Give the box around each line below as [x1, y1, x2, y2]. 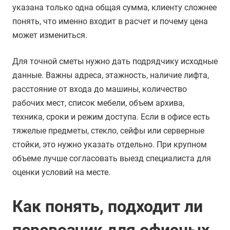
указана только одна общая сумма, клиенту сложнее [12, 3, 217, 13]
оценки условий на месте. [12, 167, 110, 178]
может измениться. [12, 30, 87, 41]
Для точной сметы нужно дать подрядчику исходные [12, 56, 218, 67]
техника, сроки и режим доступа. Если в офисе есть [12, 112, 210, 122]
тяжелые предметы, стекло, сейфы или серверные [12, 126, 204, 136]
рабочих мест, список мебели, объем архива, [12, 98, 184, 108]
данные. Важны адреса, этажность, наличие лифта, [12, 70, 209, 81]
